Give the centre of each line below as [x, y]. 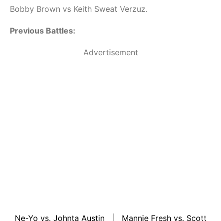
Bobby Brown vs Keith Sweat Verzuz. [79, 9]
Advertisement [110, 53]
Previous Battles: [43, 31]
